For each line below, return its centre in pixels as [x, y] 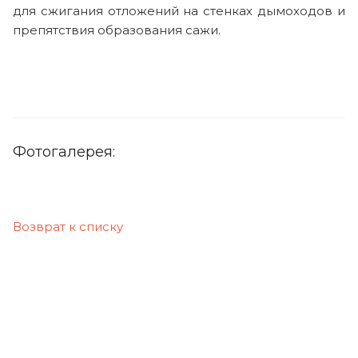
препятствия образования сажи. [120, 30]
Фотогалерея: [64, 151]
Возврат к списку [68, 226]
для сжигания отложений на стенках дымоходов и [179, 10]
